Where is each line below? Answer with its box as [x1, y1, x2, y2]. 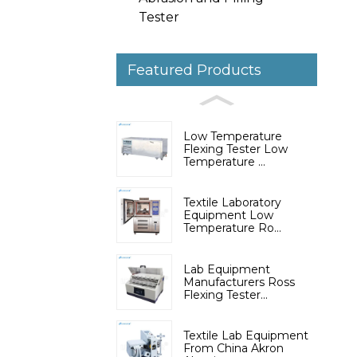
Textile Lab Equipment [183, 328, 308, 343]
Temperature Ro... [183, 221, 281, 236]
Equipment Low [183, 208, 273, 223]
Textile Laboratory [183, 195, 281, 210]
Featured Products [127, 61, 261, 80]
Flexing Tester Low [183, 142, 288, 157]
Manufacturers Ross [183, 274, 295, 289]
